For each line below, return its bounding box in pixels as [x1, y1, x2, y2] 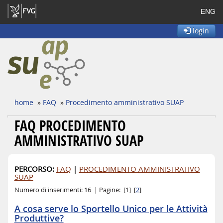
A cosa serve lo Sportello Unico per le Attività [14, 203, 208, 215]
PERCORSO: [14, 164, 54, 174]
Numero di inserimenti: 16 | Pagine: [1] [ [14, 186, 136, 195]
